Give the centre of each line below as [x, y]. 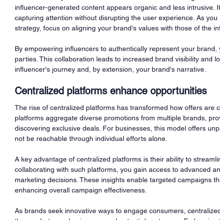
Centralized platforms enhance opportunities [111, 91]
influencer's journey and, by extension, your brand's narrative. [110, 69]
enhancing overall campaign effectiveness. [81, 190]
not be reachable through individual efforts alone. [91, 138]
